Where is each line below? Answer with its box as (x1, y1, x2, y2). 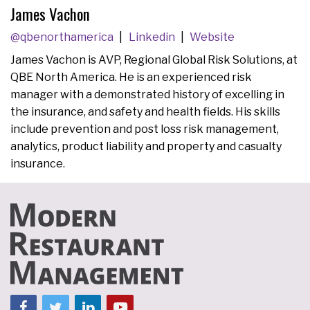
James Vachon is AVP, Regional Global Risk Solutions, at (10, 53, 298, 66)
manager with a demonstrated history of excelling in (10, 87, 284, 101)
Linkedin (128, 30, 177, 44)
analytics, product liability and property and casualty (10, 139, 282, 153)
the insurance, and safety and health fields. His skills (10, 104, 280, 118)
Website (190, 30, 235, 44)
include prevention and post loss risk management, (10, 122, 279, 136)
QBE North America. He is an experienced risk (10, 70, 252, 84)
